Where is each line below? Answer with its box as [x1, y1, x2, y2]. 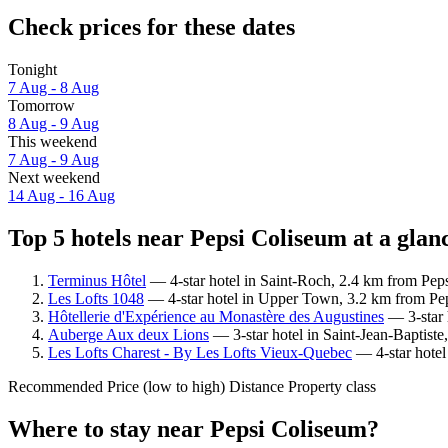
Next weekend [8, 169, 100, 187]
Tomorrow [8, 97, 75, 115]
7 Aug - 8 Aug [8, 79, 99, 97]
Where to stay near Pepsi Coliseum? [8, 415, 379, 442]
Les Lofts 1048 [48, 289, 144, 307]
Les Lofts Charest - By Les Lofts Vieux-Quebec [48, 343, 352, 361]
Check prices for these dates [8, 14, 295, 41]
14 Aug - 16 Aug [8, 187, 115, 205]
